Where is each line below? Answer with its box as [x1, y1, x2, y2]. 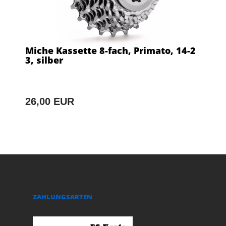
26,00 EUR [25, 95, 74, 107]
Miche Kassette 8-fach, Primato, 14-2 [25, 44, 196, 56]
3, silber [25, 53, 63, 66]
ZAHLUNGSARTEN [33, 192, 92, 201]
